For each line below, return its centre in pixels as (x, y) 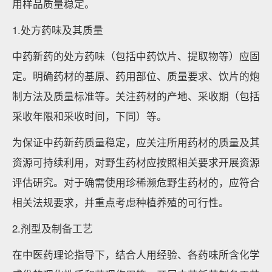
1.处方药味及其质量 (58, 30)
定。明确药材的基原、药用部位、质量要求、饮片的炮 (136, 76)
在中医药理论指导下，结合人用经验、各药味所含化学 (136, 254)
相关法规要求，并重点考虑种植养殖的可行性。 (121, 202)
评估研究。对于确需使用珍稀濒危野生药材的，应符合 (136, 182)
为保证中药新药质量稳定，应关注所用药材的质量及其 (136, 142)
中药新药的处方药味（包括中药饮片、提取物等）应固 (136, 56)
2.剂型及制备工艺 (53, 228)
